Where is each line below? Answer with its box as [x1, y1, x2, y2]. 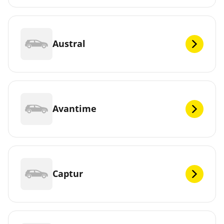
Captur [52, 167, 83, 180]
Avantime [52, 102, 96, 115]
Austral [52, 37, 85, 50]
